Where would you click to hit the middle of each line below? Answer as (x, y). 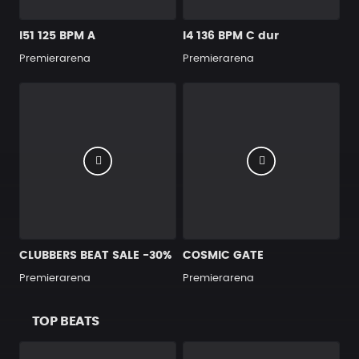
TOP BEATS (66, 321)
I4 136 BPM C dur (231, 36)
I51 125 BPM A (57, 36)
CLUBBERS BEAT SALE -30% (95, 256)
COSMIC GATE (223, 256)
